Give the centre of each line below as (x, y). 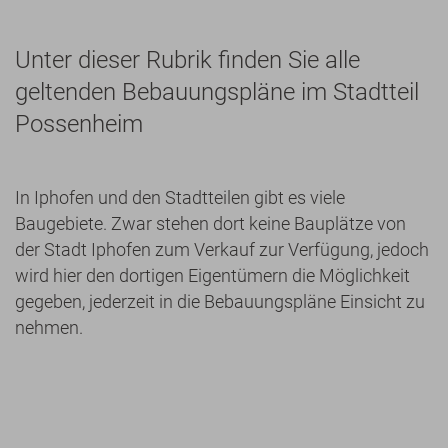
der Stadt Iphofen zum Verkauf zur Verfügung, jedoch (222, 249)
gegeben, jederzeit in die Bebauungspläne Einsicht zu (220, 301)
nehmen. (49, 327)
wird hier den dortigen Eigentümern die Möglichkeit (212, 275)
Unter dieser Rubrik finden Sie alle (187, 59)
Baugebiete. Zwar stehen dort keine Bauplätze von (210, 223)
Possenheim (79, 123)
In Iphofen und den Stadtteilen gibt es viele (180, 197)
